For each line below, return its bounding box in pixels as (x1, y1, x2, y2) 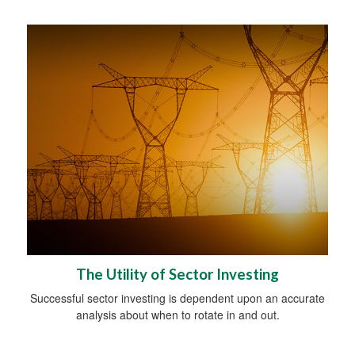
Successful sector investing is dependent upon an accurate (30, 289, 325, 306)
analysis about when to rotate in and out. (75, 306, 280, 323)
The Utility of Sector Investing (76, 265, 279, 283)
